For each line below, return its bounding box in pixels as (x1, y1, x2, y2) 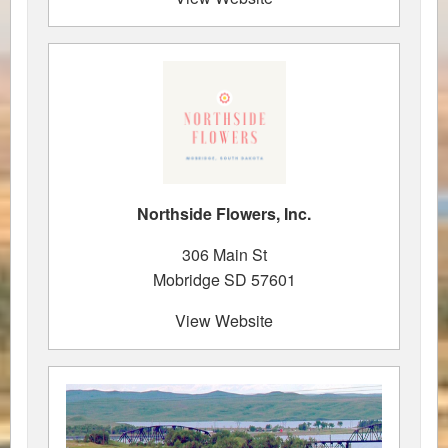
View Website (175, 308, 273, 332)
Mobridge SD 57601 (152, 267, 296, 291)
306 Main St (181, 242, 267, 266)
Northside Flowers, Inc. (137, 201, 311, 225)
